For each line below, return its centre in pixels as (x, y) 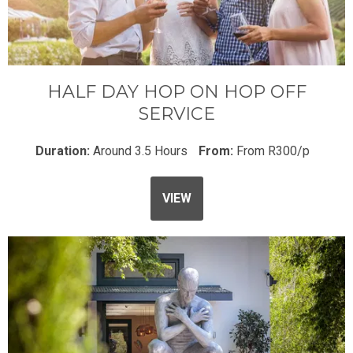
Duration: (64, 151)
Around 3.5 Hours (140, 151)
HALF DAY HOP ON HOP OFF (176, 92)
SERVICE (176, 114)
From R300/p (273, 151)
